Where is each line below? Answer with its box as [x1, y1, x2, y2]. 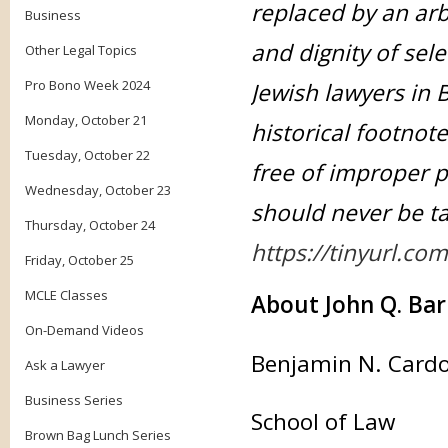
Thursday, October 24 [25, 216, 155, 234]
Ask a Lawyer [25, 356, 105, 374]
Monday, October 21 [25, 111, 147, 129]
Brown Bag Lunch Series [25, 426, 171, 444]
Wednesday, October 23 [25, 181, 171, 199]
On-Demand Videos [25, 321, 144, 339]
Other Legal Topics [25, 41, 137, 59]
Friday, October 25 [25, 251, 134, 269]
